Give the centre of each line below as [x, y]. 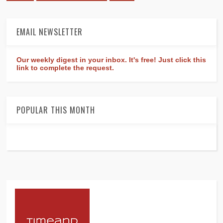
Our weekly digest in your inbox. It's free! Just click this [111, 60]
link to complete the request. [65, 68]
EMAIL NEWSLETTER [50, 32]
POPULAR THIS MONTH [56, 110]
